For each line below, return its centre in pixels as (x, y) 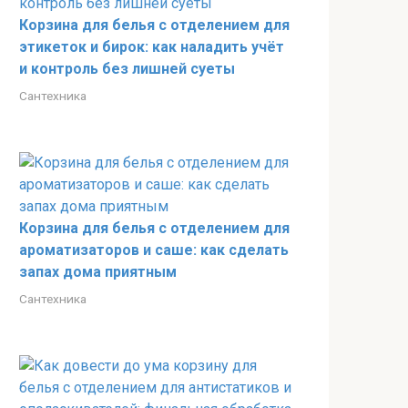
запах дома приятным (98, 272)
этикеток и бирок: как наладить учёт (152, 47)
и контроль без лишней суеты (127, 69)
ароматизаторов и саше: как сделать (154, 250)
